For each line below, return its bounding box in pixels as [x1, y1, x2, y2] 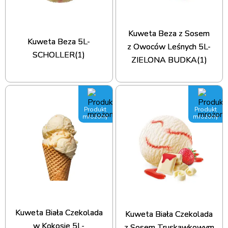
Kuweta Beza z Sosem [128, 27, 210, 39]
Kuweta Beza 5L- [27, 36, 91, 47]
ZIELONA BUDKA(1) [131, 54, 207, 66]
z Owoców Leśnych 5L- [127, 41, 211, 52]
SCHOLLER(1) [33, 49, 85, 61]
